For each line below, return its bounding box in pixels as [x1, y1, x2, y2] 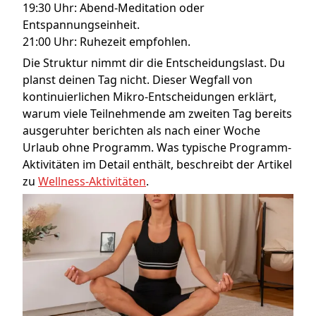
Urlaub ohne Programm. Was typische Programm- [23, 140, 291, 156]
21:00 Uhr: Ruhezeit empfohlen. [23, 34, 190, 50]
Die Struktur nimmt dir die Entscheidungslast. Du [23, 55, 285, 71]
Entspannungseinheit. [23, 17, 140, 33]
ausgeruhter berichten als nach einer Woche [23, 123, 260, 139]
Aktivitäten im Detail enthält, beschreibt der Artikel [23, 157, 292, 173]
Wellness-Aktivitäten [38, 174, 146, 190]
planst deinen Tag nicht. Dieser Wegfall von [23, 72, 253, 88]
